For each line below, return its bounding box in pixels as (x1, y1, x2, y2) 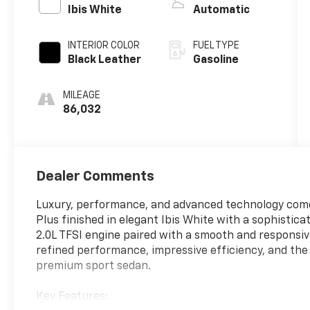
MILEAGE (63, 90, 101, 100)
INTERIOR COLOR (68, 40, 140, 51)
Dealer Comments (36, 170, 155, 184)
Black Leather (68, 54, 142, 66)
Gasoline (192, 54, 239, 66)
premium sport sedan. (36, 261, 152, 273)
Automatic (192, 4, 250, 16)
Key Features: (36, 291, 109, 303)
